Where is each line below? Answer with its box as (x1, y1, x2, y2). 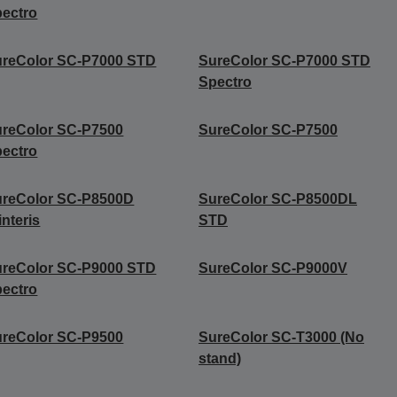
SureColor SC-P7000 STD (198, 53, 370, 69)
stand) (198, 351, 241, 367)
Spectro (198, 74, 252, 90)
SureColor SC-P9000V (198, 261, 347, 276)
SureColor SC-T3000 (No (198, 330, 364, 346)
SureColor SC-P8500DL (198, 191, 357, 207)
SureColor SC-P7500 (198, 122, 338, 138)
